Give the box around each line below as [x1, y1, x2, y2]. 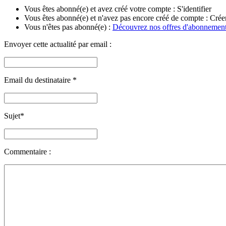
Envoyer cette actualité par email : [4, 40, 111, 49]
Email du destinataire [4, 76, 73, 85]
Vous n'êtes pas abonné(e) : [24, 23, 112, 32]
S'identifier [177, 5, 211, 14]
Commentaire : [4, 147, 51, 156]
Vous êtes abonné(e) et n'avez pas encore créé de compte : [24, 14, 210, 23]
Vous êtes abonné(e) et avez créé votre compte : [24, 5, 177, 14]
